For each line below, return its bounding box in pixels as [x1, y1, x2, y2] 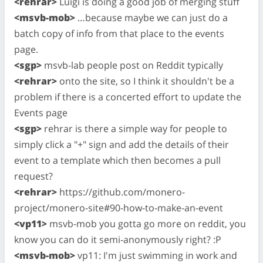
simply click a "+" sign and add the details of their [14, 137, 229, 151]
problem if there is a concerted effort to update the [14, 90, 241, 103]
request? [14, 169, 53, 183]
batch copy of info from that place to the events [14, 26, 224, 40]
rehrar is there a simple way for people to [42, 122, 227, 135]
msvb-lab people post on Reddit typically [42, 58, 223, 72]
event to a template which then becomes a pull [14, 153, 221, 167]
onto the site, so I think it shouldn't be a [57, 74, 234, 87]
